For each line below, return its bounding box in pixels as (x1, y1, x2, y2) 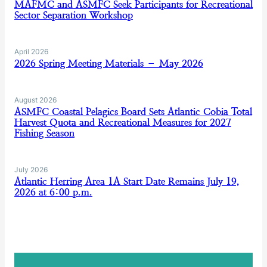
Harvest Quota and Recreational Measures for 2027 (14, 117, 231, 128)
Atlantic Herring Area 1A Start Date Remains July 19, (14, 176, 240, 187)
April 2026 (14, 47, 48, 56)
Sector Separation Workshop (14, 10, 133, 21)
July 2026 (14, 165, 48, 174)
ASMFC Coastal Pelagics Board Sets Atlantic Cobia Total (14, 106, 252, 117)
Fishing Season (14, 128, 74, 139)
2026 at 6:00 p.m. (14, 187, 92, 198)
